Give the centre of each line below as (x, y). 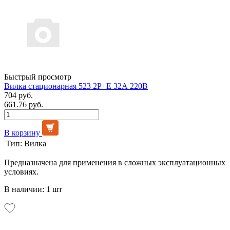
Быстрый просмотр (38, 76)
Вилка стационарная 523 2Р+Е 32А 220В (76, 86)
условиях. (21, 171)
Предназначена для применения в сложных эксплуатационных (115, 162)
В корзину (22, 132)
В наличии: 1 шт (33, 189)
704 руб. (18, 95)
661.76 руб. (24, 104)
